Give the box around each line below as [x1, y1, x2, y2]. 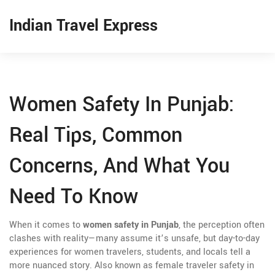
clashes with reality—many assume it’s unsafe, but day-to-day [9, 232, 260, 245]
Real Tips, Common [9, 121, 182, 150]
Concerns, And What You [9, 152, 230, 180]
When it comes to [9, 219, 83, 231]
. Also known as [90, 259, 155, 272]
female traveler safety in [155, 259, 254, 272]
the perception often [183, 219, 265, 231]
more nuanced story [9, 259, 90, 272]
